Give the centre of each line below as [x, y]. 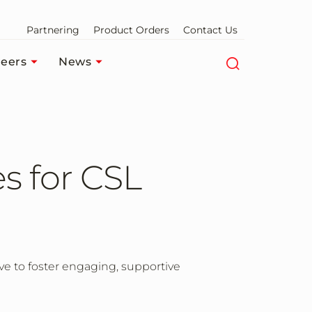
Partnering [53, 30]
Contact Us [210, 30]
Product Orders [131, 30]
